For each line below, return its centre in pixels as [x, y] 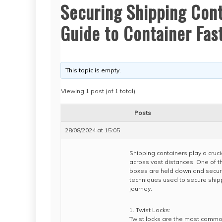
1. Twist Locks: [150, 210]
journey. [141, 189]
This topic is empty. [93, 70]
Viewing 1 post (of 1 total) [98, 91]
